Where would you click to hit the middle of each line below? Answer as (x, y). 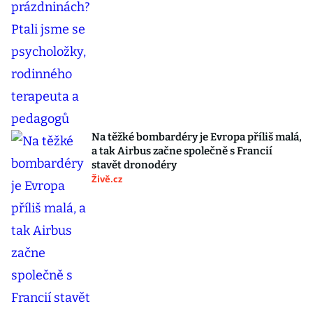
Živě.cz (107, 179)
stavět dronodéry (134, 165)
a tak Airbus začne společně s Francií (182, 151)
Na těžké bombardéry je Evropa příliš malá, (197, 137)
